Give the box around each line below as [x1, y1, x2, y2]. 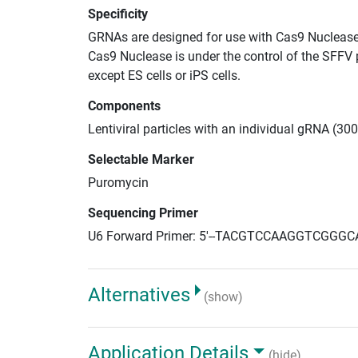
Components [88, 97, 161, 113]
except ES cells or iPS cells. [88, 67, 241, 83]
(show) [204, 288, 244, 304]
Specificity [88, 6, 148, 22]
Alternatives [88, 283, 190, 306]
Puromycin [88, 174, 149, 190]
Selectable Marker [88, 151, 194, 167]
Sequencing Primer [88, 205, 198, 221]
